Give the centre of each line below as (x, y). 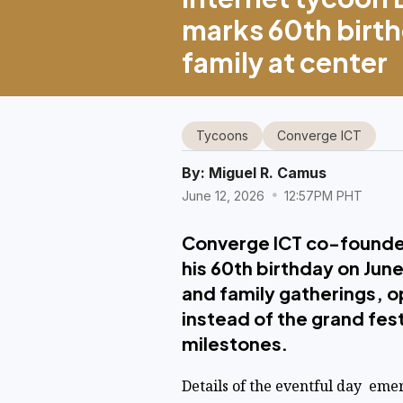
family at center (284, 62)
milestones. (234, 343)
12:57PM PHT (321, 195)
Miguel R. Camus (267, 172)
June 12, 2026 (224, 195)
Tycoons (222, 135)
